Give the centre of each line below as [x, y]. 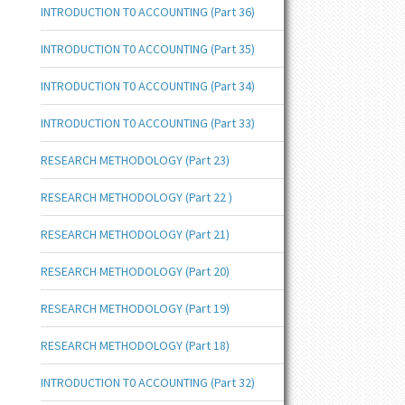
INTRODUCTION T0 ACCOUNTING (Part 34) [147, 86]
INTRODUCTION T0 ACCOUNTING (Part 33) [147, 123]
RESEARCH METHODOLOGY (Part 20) [135, 271]
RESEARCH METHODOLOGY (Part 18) [135, 345]
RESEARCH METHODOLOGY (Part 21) [135, 234]
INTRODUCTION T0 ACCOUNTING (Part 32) [147, 382]
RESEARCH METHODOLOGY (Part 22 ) [136, 197]
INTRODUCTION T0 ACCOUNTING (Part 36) [147, 12]
